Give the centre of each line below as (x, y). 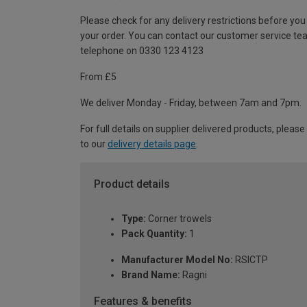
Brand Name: (151, 274)
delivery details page (152, 144)
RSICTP (250, 259)
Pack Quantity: (154, 233)
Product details (132, 184)
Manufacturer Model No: (177, 259)
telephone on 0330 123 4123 (142, 51)
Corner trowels (179, 218)
